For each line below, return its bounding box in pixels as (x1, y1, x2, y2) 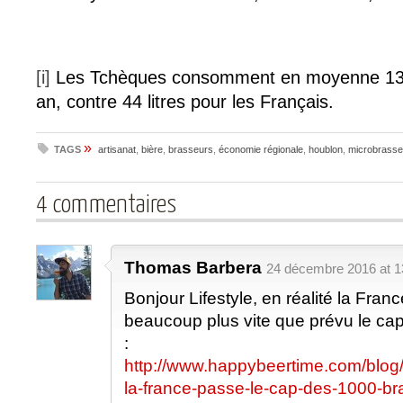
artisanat (98, 144, 136, 156)
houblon (309, 144, 343, 156)
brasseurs (168, 144, 213, 156)
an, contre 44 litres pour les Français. (36, 92, 334, 112)
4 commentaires (36, 193, 176, 219)
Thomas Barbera (124, 258, 262, 278)
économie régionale (219, 144, 303, 156)
